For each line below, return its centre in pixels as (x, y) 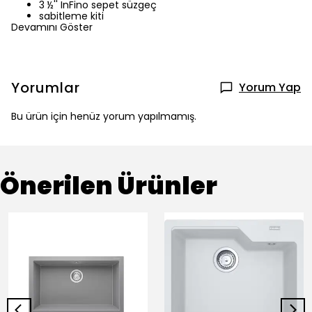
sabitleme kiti (71, 16)
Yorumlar (46, 88)
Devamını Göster (52, 27)
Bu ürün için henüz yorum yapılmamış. (104, 116)
